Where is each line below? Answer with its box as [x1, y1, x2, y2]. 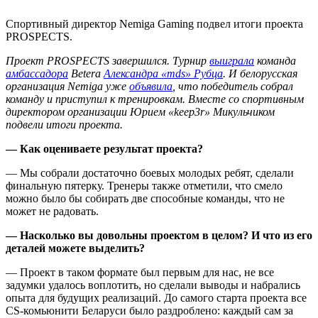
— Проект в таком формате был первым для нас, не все [6, 266, 274, 279]
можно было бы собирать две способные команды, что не [6, 192, 285, 205]
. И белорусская [223, 67, 297, 80]
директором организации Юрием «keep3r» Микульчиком [6, 106, 275, 119]
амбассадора [6, 67, 68, 80]
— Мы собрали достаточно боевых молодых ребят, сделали [6, 167, 294, 180]
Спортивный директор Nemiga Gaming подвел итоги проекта [6, 18, 303, 31]
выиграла [209, 55, 254, 67]
